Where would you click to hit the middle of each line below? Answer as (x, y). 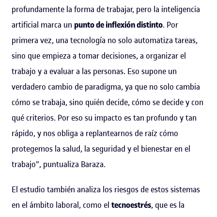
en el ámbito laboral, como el (62, 205)
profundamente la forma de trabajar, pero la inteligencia (106, 9)
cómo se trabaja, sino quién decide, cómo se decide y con (108, 102)
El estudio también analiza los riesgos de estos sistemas (106, 189)
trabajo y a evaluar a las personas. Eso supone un (94, 71)
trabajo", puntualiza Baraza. (59, 164)
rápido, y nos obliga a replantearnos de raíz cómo (95, 133)
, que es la (168, 205)
